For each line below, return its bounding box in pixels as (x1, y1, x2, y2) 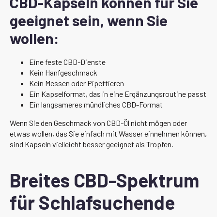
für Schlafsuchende (10, 190, 175, 214)
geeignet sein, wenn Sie (10, 11, 168, 29)
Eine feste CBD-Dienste (29, 57, 106, 66)
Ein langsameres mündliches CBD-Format (29, 99, 163, 109)
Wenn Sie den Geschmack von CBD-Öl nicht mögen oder (10, 118, 187, 127)
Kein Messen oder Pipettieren (29, 78, 124, 88)
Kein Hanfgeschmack (29, 67, 97, 77)
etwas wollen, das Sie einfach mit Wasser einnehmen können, (10, 128, 207, 138)
